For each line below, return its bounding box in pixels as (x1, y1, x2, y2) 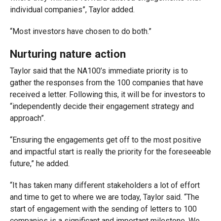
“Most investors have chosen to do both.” (9, 27, 151, 36)
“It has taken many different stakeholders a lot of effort (9, 181, 200, 190)
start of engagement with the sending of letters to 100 (9, 204, 197, 214)
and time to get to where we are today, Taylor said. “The (9, 192, 199, 202)
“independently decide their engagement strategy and (9, 102, 194, 111)
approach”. (9, 113, 45, 123)
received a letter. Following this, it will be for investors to (9, 90, 205, 99)
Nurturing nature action (9, 47, 126, 60)
